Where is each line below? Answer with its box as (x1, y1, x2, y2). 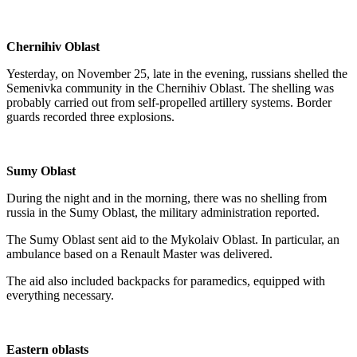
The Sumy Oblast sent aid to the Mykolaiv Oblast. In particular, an (6, 233, 339, 246)
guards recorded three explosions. (6, 110, 175, 124)
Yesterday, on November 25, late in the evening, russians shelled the (6, 67, 347, 80)
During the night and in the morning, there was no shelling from (6, 191, 327, 205)
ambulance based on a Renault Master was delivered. (6, 247, 273, 261)
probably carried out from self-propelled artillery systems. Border (6, 96, 331, 109)
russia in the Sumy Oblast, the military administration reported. (6, 206, 320, 219)
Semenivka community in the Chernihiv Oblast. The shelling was (6, 81, 334, 95)
